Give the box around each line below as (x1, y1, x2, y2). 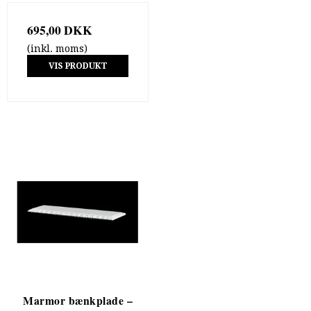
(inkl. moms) (27, 42, 87, 54)
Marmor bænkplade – (23, 292, 133, 308)
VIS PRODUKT (48, 60, 108, 71)
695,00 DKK (27, 20, 92, 39)
